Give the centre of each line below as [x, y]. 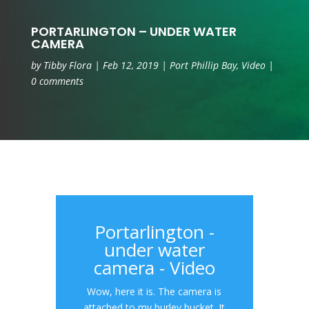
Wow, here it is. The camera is [154, 291]
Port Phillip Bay [203, 65]
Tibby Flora [67, 65]
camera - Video [154, 268]
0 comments [57, 81]
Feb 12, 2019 [130, 65]
